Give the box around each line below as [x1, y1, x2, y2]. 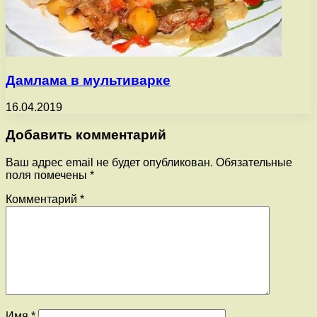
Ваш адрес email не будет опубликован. [6, 156, 213, 168]
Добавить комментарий [6, 127, 166, 143]
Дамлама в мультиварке [6, 72, 171, 88]
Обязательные [216, 156, 292, 168]
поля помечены [6, 168, 90, 181]
